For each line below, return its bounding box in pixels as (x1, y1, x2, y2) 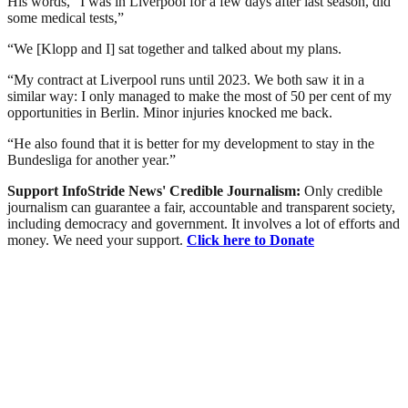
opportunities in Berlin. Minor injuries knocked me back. (7, 104, 332, 120)
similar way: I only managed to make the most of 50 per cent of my (7, 87, 392, 104)
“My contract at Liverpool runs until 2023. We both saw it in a (7, 71, 364, 87)
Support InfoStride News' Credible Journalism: (7, 182, 304, 199)
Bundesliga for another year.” (7, 151, 176, 168)
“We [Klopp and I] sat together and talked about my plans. (7, 40, 342, 56)
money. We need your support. (7, 231, 187, 248)
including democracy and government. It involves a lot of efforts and (7, 215, 400, 231)
